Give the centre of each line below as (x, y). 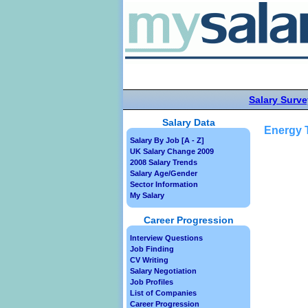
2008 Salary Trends (164, 162)
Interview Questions (166, 238)
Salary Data (188, 122)
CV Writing (149, 260)
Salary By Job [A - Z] (167, 140)
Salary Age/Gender (164, 173)
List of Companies (163, 293)
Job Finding (152, 249)
